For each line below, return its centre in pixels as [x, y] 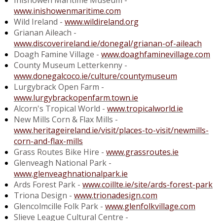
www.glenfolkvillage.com [150, 206]
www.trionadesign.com [116, 196]
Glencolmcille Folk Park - [59, 206]
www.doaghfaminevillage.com [156, 55]
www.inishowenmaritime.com [67, 11]
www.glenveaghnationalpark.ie [71, 174]
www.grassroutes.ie [142, 152]
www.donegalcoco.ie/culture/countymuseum [95, 76]
